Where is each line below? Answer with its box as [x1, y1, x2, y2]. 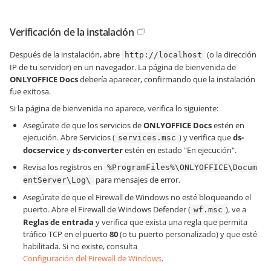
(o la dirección [205, 48, 256, 60]
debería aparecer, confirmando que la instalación [78, 73, 255, 85]
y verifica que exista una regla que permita [94, 216, 247, 227]
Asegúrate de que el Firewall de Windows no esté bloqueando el [23, 191, 251, 203]
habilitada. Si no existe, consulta [23, 240, 137, 252]
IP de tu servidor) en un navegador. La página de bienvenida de [10, 61, 236, 73]
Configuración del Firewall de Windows [23, 252, 162, 264]
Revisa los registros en [23, 161, 104, 172]
